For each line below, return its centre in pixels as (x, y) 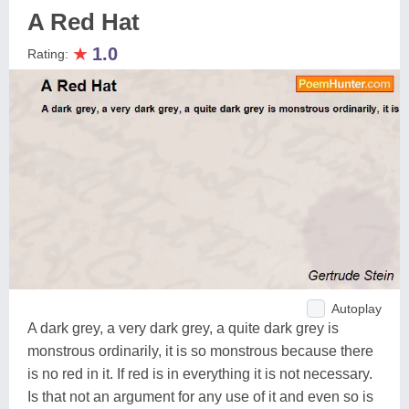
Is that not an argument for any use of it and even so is (200, 396)
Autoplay (357, 308)
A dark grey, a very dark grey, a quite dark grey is (183, 328)
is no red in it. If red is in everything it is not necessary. (200, 373)
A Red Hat (84, 22)
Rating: (50, 54)
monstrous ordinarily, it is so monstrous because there (200, 351)
